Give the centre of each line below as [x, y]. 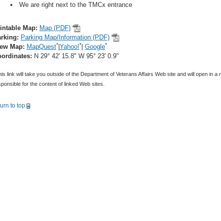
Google [95, 47]
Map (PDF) [55, 28]
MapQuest [41, 47]
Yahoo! [69, 47]
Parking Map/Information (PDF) [65, 37]
